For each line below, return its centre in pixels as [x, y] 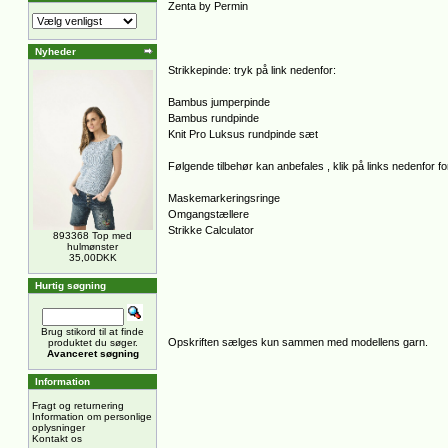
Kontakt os [57, 438]
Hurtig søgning [70, 285]
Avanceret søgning [92, 353]
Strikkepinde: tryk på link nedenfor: [252, 70]
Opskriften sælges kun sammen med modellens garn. [298, 342]
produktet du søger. [92, 342]
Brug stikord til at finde [92, 331]
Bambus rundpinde [213, 118]
